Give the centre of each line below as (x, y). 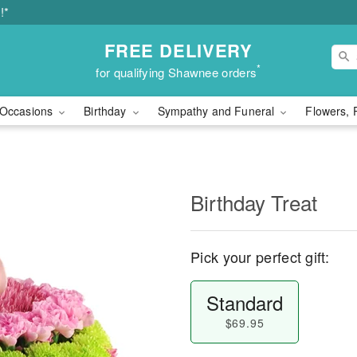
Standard (244, 302)
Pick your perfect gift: (260, 257)
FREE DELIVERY (178, 50)
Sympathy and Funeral (218, 111)
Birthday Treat (254, 202)
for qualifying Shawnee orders (177, 72)
